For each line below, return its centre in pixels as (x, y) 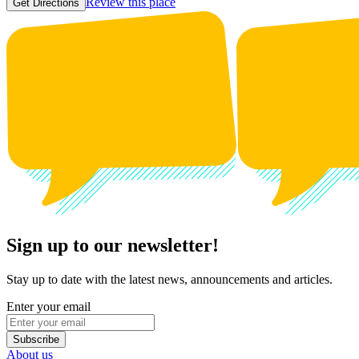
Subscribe (36, 339)
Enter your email (48, 306)
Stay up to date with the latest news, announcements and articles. (169, 279)
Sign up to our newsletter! (113, 245)
